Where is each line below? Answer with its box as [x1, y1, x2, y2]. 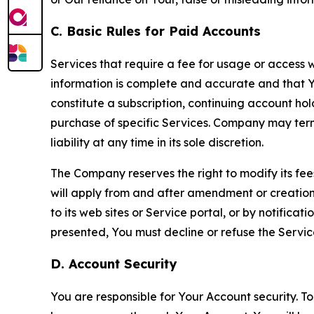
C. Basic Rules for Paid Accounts [50, 22, 261, 39]
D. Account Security [50, 255, 177, 272]
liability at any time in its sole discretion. [50, 135, 264, 149]
